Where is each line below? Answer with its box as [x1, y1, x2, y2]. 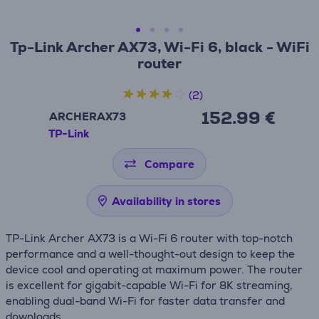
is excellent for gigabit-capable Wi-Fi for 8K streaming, [6, 278, 293, 292]
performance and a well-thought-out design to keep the [6, 247, 295, 261]
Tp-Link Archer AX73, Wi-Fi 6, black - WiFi [9, 38, 310, 56]
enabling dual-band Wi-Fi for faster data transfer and [6, 294, 285, 308]
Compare [145, 157, 194, 171]
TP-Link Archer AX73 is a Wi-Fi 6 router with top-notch [6, 231, 293, 245]
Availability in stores [111, 194, 221, 208]
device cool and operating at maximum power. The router [6, 263, 303, 276]
